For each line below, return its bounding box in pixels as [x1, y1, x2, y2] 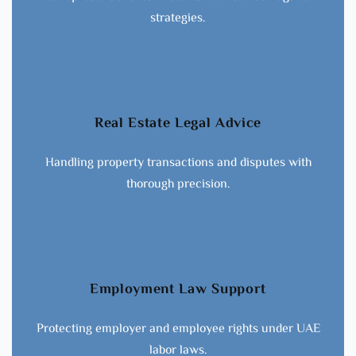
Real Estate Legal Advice [94, 112, 262, 135]
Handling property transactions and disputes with [44, 153, 311, 173]
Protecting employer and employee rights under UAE [36, 319, 320, 339]
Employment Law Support [90, 278, 266, 301]
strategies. [150, 8, 206, 29]
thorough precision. [126, 174, 230, 195]
